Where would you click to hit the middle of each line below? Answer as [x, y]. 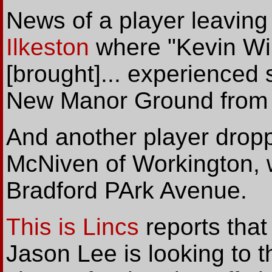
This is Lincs [73, 227]
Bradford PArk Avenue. [127, 191]
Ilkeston [48, 47]
